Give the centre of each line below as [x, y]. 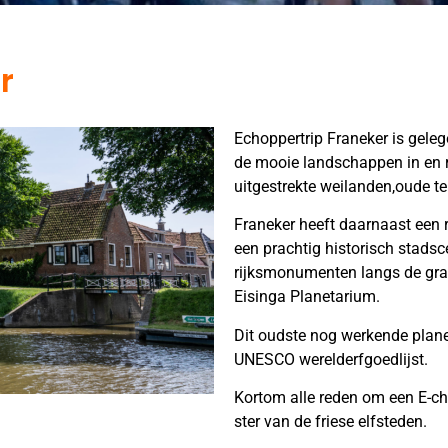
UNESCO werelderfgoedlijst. [331, 359]
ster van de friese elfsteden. [330, 422]
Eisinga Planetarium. [307, 297]
